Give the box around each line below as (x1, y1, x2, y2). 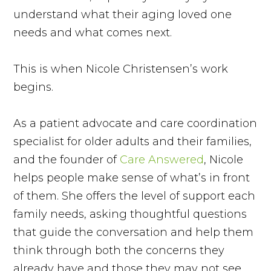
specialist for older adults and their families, (13, 134, 252, 148)
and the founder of (13, 152, 120, 166)
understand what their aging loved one (13, 7, 232, 21)
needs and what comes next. (13, 25, 172, 39)
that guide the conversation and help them (13, 225, 254, 239)
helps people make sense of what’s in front (13, 171, 250, 184)
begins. (13, 80, 54, 94)
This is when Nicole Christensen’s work (13, 62, 229, 76)
